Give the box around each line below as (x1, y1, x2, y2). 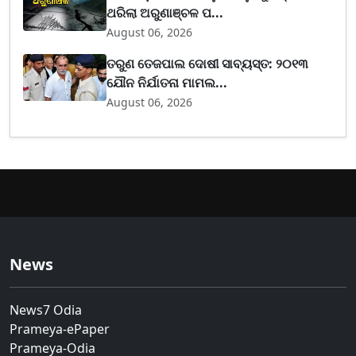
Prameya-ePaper (10, 320, 110, 339)
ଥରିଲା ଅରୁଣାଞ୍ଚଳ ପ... (106, 4, 224, 22)
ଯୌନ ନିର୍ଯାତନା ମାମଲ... (106, 74, 228, 92)
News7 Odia (10, 301, 82, 319)
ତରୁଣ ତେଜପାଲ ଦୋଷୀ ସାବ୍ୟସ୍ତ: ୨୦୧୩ (106, 55, 309, 73)
